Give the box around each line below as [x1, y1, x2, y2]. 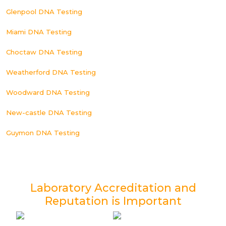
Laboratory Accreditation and [30, 181, 196, 194]
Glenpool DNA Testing [6, 8, 82, 16]
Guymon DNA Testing [6, 129, 80, 137]
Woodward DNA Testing [6, 88, 90, 96]
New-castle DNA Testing [6, 108, 92, 117]
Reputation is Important [44, 194, 182, 207]
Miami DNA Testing [6, 28, 72, 36]
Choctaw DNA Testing [6, 48, 82, 56]
